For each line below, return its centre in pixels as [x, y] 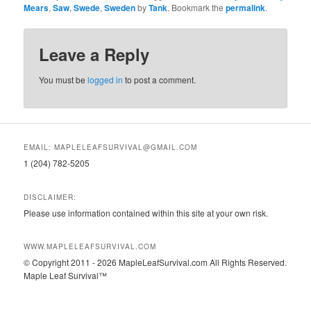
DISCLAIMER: [50, 197]
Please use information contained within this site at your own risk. [146, 212]
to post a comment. [160, 80]
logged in [106, 80]
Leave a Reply [94, 54]
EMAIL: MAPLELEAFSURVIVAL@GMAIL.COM [111, 148]
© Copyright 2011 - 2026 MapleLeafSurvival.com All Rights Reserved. [155, 262]
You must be [64, 80]
